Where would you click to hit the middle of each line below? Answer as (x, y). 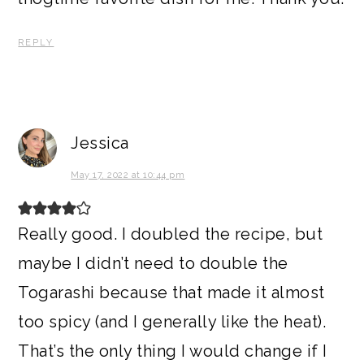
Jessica (100, 143)
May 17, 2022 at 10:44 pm (128, 175)
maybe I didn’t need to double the (153, 264)
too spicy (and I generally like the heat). (172, 322)
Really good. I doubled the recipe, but (171, 234)
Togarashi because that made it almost (171, 293)
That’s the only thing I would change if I (173, 351)
